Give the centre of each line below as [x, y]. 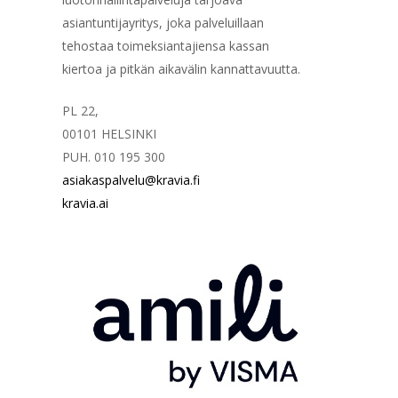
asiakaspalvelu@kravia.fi [131, 179]
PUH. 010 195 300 [114, 156]
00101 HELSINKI [110, 133]
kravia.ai [86, 203]
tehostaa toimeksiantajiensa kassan [166, 45]
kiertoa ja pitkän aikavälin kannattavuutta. [182, 68]
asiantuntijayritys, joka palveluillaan [163, 22]
